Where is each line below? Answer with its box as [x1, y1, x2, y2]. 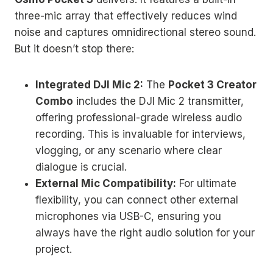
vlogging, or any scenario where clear [35, 144, 222, 157]
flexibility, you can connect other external [35, 193, 238, 206]
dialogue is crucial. [35, 160, 127, 173]
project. [35, 243, 72, 255]
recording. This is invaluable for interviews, [35, 127, 246, 140]
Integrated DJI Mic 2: [35, 78, 143, 91]
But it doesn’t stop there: [15, 42, 134, 55]
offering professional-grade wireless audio [35, 111, 242, 124]
